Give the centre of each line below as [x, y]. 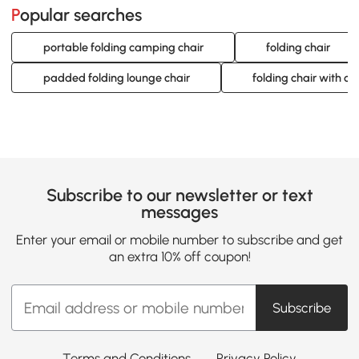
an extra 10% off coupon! [179, 257]
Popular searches [81, 14]
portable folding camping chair [123, 47]
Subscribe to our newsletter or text [179, 196]
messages [179, 212]
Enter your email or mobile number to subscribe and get [179, 240]
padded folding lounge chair [116, 77]
